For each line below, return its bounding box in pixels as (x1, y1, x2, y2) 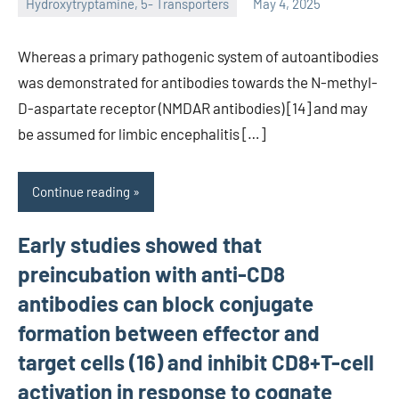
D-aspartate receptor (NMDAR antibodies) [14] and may (18, 98, 368, 117)
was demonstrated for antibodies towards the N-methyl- (18, 72, 378, 91)
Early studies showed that (18, 231, 262, 257)
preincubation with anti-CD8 (18, 260, 285, 287)
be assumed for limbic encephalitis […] (18, 124, 265, 142)
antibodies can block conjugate (18, 289, 313, 316)
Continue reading (32, 183, 130, 200)
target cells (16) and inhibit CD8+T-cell (18, 348, 374, 375)
